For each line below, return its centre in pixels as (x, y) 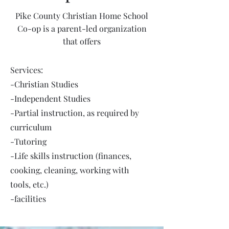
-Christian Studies (44, 84)
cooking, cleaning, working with (70, 170)
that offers (82, 41)
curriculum (31, 127)
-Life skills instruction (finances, (71, 156)
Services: (27, 70)
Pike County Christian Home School (82, 16)
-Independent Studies (50, 98)
